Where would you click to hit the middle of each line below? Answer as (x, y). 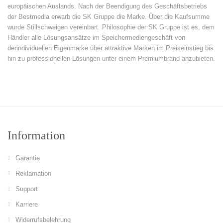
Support (27, 189)
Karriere (27, 205)
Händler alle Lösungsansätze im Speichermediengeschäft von (96, 38)
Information (36, 136)
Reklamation (33, 174)
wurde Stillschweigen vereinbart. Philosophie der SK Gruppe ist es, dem (111, 27)
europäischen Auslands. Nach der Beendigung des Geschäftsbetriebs (107, 6)
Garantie (28, 158)
